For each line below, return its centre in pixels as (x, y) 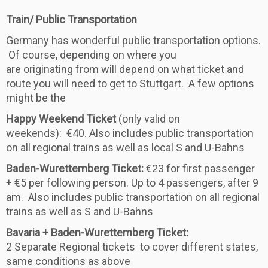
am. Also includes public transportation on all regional (133, 197)
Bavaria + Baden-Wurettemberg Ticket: (97, 232)
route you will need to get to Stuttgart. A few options (130, 83)
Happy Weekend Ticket (61, 118)
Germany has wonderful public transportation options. (133, 40)
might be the (36, 98)
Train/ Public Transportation (71, 19)
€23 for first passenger (199, 168)
